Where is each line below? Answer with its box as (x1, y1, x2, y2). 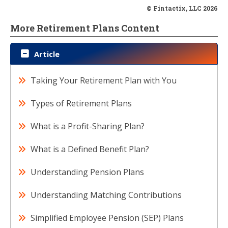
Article (34, 49, 60, 59)
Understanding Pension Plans (31, 166, 144, 178)
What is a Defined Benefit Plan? (31, 144, 149, 155)
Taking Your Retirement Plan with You (31, 75, 177, 86)
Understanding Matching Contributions (31, 189, 182, 201)
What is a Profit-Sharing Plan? (31, 121, 145, 132)
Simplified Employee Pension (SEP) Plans (31, 212, 184, 223)
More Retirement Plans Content (10, 22, 159, 34)
